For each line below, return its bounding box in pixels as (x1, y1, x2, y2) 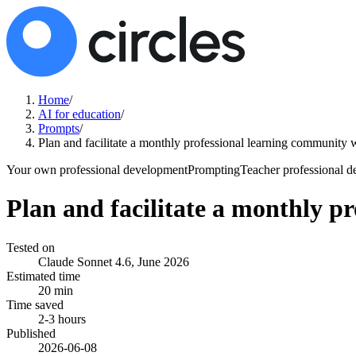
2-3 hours (38, 311, 86, 326)
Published (6, 326, 56, 340)
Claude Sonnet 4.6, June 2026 (38, 254, 189, 269)
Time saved (6, 297, 64, 311)
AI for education (38, 107, 121, 121)
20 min (38, 283, 73, 297)
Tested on (6, 240, 55, 254)
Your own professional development (6, 163, 188, 176)
